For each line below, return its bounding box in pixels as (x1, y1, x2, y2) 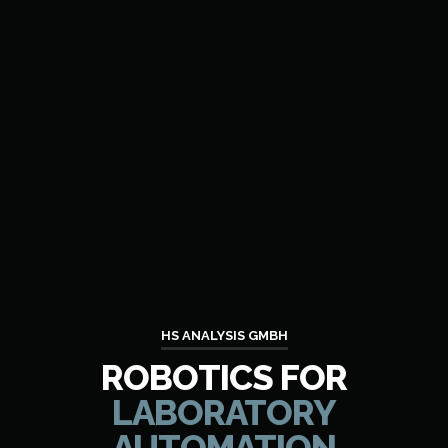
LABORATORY (111, 391, 337, 433)
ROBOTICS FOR (101, 356, 347, 398)
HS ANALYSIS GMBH (160, 327, 288, 343)
